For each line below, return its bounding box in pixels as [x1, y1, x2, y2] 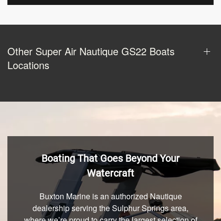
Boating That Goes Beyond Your [41, 152, 180, 165]
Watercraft [87, 167, 134, 180]
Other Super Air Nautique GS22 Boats [7, 44, 175, 59]
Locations [7, 58, 49, 73]
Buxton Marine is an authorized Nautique [39, 190, 182, 202]
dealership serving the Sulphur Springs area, [33, 202, 188, 214]
